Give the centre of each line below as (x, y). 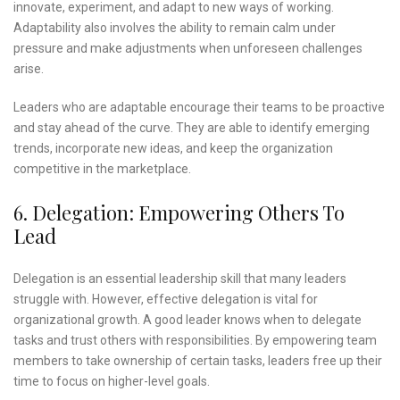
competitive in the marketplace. (102, 169)
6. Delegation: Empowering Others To (179, 213)
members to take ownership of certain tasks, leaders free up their (198, 361)
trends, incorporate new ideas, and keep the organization (173, 149)
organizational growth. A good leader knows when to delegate (187, 320)
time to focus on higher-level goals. (112, 382)
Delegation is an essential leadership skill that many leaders (180, 279)
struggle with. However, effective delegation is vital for (166, 300)
